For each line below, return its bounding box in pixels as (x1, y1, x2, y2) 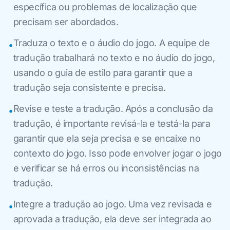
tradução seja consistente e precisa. (13, 82, 166, 93)
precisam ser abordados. (13, 16, 119, 27)
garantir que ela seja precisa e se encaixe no (13, 132, 201, 144)
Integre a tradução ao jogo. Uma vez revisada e (13, 198, 212, 209)
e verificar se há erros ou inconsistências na (13, 162, 199, 174)
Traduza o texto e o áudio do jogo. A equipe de (13, 37, 210, 48)
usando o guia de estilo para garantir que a (13, 67, 193, 78)
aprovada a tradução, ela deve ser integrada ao (13, 213, 212, 224)
